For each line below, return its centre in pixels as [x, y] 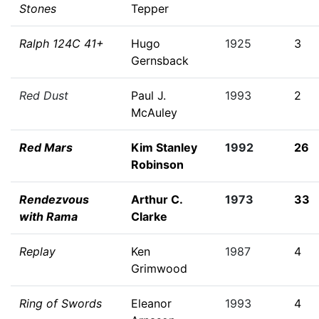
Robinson [157, 164]
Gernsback [160, 61]
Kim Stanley [164, 147]
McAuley [154, 113]
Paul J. [148, 95]
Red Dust [44, 95]
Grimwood [159, 268]
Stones [38, 9]
